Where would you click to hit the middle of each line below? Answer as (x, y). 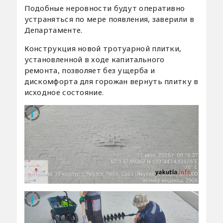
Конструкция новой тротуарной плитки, (103, 48)
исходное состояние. (64, 92)
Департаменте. (53, 30)
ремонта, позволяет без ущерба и (89, 70)
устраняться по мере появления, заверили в (109, 19)
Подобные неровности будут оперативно (105, 8)
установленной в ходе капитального (94, 59)
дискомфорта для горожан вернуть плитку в (111, 81)
